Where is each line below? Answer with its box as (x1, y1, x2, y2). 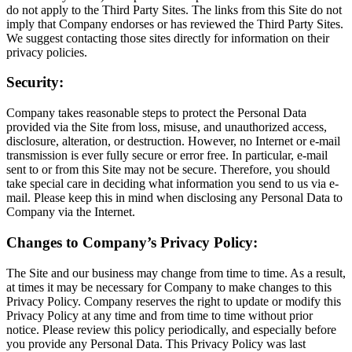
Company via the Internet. (6, 205, 138, 219)
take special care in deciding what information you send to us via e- (6, 177, 339, 191)
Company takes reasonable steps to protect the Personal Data (6, 106, 306, 120)
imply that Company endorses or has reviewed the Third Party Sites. (6, 16, 343, 31)
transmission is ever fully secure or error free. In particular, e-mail (6, 148, 328, 163)
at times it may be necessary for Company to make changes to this (6, 280, 332, 294)
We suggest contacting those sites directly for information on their (6, 31, 329, 45)
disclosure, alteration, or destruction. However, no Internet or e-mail (6, 134, 340, 148)
